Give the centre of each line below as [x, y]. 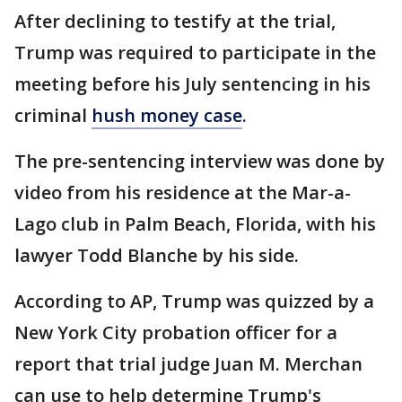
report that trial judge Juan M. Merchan [188, 364]
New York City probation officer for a [176, 332]
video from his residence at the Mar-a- [183, 192]
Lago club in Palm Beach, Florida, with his [195, 224]
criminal [53, 115]
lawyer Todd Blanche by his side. [157, 255]
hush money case [167, 115]
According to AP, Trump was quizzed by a [194, 301]
